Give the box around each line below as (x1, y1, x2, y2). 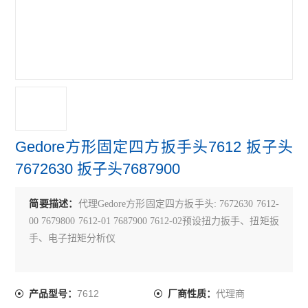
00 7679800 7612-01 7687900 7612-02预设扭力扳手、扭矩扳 (29, 216, 279, 226)
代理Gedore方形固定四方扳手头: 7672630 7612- (78, 199, 279, 209)
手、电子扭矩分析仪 (29, 233, 116, 243)
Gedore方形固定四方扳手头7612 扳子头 (15, 138, 293, 155)
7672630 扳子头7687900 (15, 160, 181, 177)
